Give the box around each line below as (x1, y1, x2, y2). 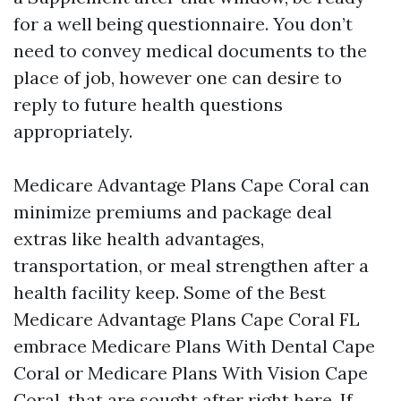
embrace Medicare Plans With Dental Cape (13, 335, 375, 357)
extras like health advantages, (13, 227, 264, 250)
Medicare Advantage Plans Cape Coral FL (13, 308, 360, 330)
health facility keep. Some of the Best (13, 281, 326, 303)
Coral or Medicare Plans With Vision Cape (13, 362, 368, 384)
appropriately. (13, 120, 132, 142)
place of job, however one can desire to (13, 66, 342, 89)
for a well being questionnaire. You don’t (13, 13, 353, 35)
